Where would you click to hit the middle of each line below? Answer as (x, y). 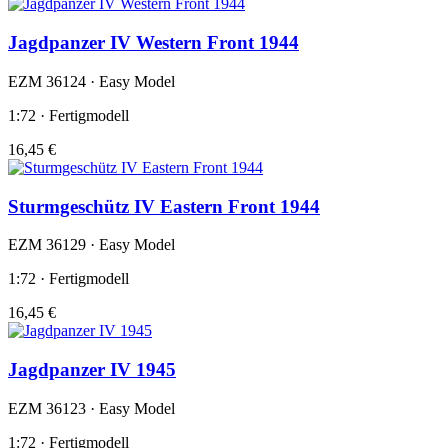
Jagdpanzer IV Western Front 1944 (153, 43)
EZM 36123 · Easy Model (91, 408)
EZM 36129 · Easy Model (91, 245)
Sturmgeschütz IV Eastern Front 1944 (164, 206)
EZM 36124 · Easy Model (91, 81)
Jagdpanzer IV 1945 (92, 369)
